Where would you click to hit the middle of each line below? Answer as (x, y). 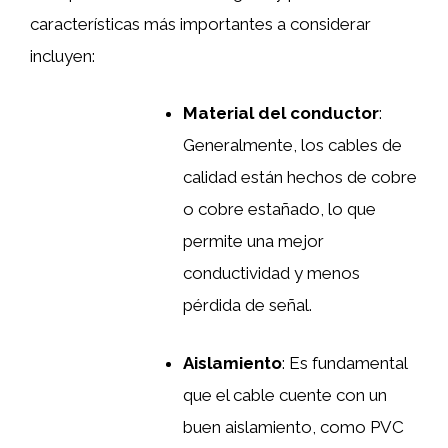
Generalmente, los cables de (292, 145)
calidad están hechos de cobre (300, 177)
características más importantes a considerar (200, 23)
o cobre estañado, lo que (279, 209)
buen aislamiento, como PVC (293, 426)
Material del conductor (281, 113)
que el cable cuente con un (285, 394)
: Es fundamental (344, 362)
